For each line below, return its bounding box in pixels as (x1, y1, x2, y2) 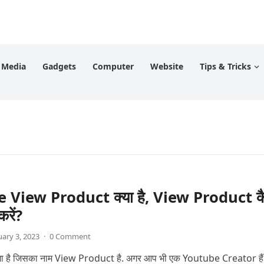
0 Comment (49, 231, 91, 242)
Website (150, 61, 183, 72)
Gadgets (42, 61, 76, 72)
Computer (93, 61, 134, 72)
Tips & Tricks (200, 61, 251, 72)
